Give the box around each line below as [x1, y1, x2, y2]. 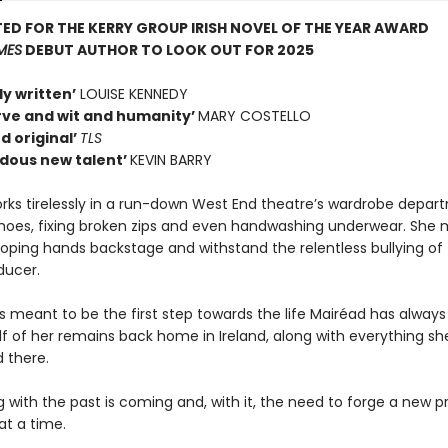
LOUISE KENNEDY [75, 84, 188, 104]
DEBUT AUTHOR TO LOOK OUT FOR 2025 [21, 40, 314, 60]
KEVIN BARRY [129, 150, 212, 170]
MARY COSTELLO [197, 106, 311, 126]
